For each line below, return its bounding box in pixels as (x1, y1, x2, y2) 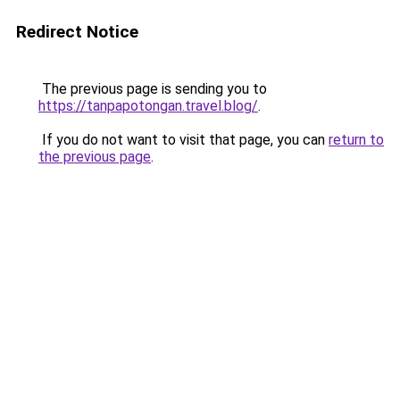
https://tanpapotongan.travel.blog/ (38, 97, 258, 114)
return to (329, 131, 384, 148)
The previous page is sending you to (38, 80, 267, 97)
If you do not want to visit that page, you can (38, 131, 329, 148)
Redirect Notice (16, 21, 138, 42)
